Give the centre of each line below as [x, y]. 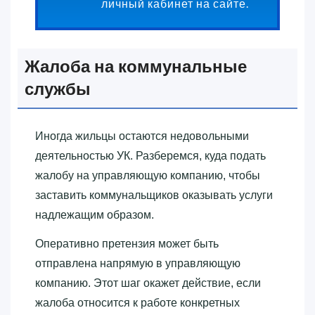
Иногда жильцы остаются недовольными [142, 136]
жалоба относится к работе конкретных [137, 302]
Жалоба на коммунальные [136, 66]
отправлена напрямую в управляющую [138, 263]
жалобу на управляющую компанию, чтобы [148, 175]
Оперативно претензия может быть [127, 243]
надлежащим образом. [95, 214]
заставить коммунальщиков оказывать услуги [154, 195]
